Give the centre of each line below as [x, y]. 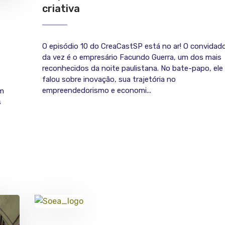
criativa [61, 9]
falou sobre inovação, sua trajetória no [109, 80]
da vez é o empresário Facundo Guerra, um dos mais [132, 58]
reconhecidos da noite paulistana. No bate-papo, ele [133, 69]
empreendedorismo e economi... [97, 91]
